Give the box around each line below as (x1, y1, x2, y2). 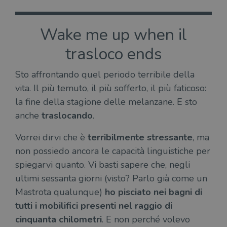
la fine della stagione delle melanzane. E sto (15, 96, 197, 108)
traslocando (42, 109, 93, 122)
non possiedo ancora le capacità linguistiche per (15, 145, 210, 157)
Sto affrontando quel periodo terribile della (15, 68, 195, 81)
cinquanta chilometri (15, 213, 102, 225)
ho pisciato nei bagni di (105, 186, 202, 198)
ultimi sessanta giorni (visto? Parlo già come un (15, 172, 207, 184)
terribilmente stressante (88, 131, 193, 143)
